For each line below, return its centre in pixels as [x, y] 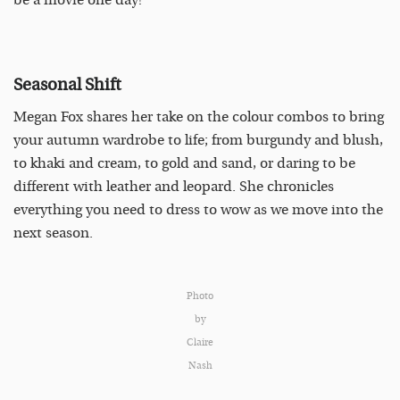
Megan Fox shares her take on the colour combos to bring [199, 117]
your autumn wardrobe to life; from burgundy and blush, [198, 141]
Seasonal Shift [67, 84]
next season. [53, 233]
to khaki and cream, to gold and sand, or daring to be [184, 164]
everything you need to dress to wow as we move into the [198, 210]
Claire [200, 343]
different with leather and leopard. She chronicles [174, 187]
